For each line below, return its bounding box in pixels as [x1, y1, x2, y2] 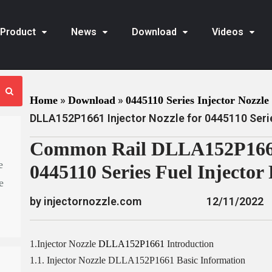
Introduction [166, 239, 214, 249]
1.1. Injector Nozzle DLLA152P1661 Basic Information [29, 255, 245, 265]
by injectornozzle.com [29, 195, 141, 208]
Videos [211, 26, 243, 38]
